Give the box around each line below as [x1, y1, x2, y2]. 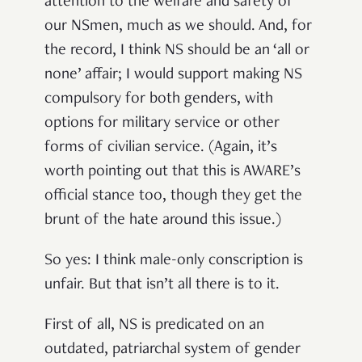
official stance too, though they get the [44, 188, 302, 205]
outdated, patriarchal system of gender [44, 342, 301, 359]
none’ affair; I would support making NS [44, 67, 302, 84]
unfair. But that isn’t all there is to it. [44, 277, 280, 294]
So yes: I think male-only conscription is [44, 253, 303, 270]
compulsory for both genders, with [44, 91, 273, 108]
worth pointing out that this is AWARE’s [44, 164, 301, 181]
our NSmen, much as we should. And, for [44, 19, 312, 36]
